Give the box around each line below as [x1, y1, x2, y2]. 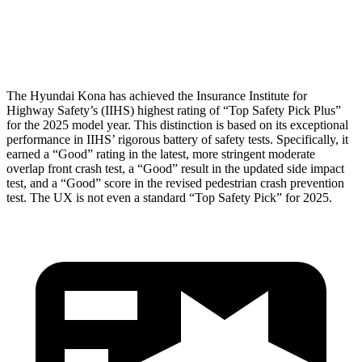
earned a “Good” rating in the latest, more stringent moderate [6, 146, 315, 161]
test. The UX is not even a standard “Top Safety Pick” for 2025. [6, 190, 332, 204]
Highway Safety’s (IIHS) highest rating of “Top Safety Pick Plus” [6, 103, 341, 117]
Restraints [70, 37, 114, 49]
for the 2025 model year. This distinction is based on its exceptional [6, 117, 348, 132]
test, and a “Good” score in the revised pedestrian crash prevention [6, 175, 344, 190]
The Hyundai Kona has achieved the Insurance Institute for [6, 88, 307, 103]
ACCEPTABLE [153, 37, 221, 49]
